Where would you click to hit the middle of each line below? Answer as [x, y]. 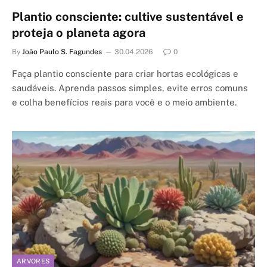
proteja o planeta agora [79, 32]
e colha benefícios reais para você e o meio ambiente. [124, 102]
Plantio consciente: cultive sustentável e [128, 16]
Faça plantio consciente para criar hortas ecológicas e [125, 73]
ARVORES [33, 261]
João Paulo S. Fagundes [62, 52]
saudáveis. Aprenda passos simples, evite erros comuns [130, 88]
